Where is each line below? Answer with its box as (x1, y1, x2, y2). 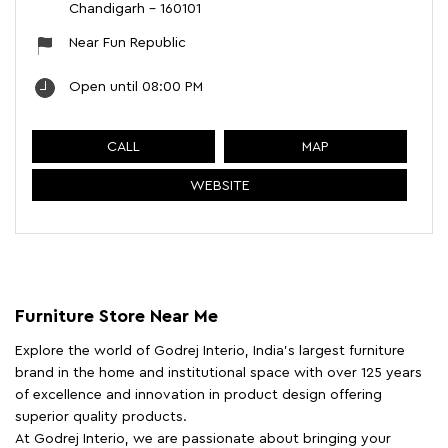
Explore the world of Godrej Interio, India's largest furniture (15, 344, 405, 359)
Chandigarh (69, 2, 145, 17)
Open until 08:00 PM (69, 80, 203, 95)
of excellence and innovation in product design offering (15, 388, 382, 403)
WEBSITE (189, 178, 250, 193)
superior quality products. (15, 410, 187, 425)
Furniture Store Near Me (15, 307, 218, 326)
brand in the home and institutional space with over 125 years (15, 366, 422, 381)
